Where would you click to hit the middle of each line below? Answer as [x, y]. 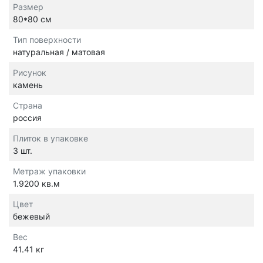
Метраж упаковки [49, 171]
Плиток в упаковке [50, 139]
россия [27, 118]
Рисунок [30, 73]
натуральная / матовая [59, 52]
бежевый [31, 217]
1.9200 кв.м [36, 184]
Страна [28, 106]
